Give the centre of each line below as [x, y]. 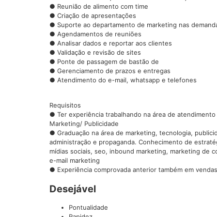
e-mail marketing [75, 161]
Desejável [73, 189]
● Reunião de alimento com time [99, 6]
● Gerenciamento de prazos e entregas [110, 71]
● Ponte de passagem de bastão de [104, 62]
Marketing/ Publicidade [84, 124]
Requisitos [65, 105]
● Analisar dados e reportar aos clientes [111, 43]
